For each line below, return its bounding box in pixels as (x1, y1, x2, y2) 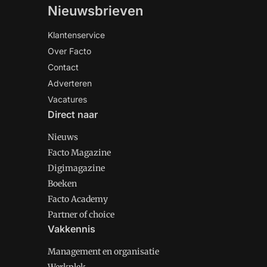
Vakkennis (48, 223, 95, 235)
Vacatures (48, 94, 87, 105)
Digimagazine (48, 163, 105, 174)
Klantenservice (48, 30, 105, 41)
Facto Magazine (48, 147, 111, 159)
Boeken (48, 178, 77, 190)
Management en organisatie (48, 246, 159, 257)
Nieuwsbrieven (48, 3, 143, 19)
